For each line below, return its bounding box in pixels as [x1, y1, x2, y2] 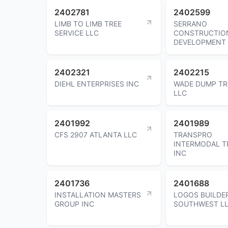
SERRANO [174, 19, 207, 28]
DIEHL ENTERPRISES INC [54, 79, 139, 88]
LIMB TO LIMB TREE [54, 19, 122, 28]
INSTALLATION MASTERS [54, 190, 141, 199]
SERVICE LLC [54, 28, 99, 37]
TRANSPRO [174, 130, 212, 139]
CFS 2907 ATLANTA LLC [54, 130, 137, 139]
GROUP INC [54, 199, 94, 208]
